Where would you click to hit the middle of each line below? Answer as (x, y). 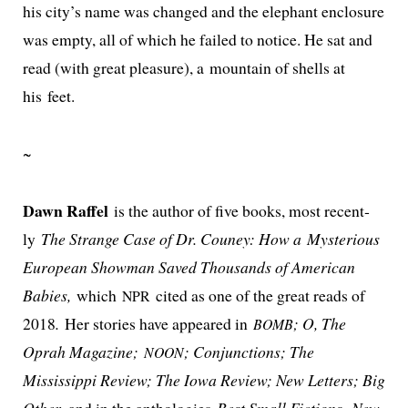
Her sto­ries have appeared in (158, 323)
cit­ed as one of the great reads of (257, 295)
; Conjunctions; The (249, 351)
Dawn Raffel (68, 210)
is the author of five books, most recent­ (241, 210)
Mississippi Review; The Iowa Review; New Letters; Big (204, 379)
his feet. (48, 96)
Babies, (49, 295)
